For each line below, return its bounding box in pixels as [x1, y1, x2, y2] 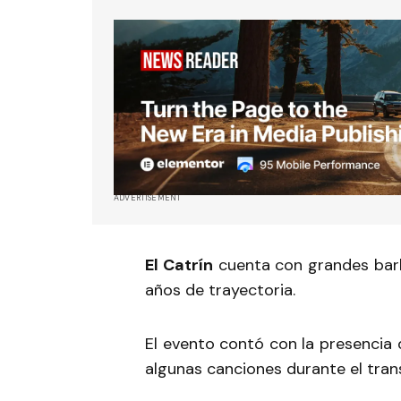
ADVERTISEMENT [114, 192, 182, 204]
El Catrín [145, 254, 213, 277]
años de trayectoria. [145, 279, 295, 302]
